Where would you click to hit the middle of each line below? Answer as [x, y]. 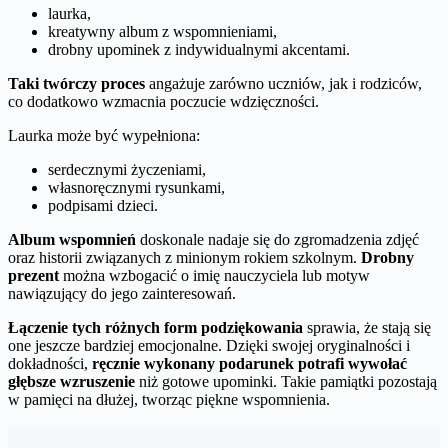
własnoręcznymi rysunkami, [136, 188]
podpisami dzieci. [103, 206]
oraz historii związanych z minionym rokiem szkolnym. [184, 258]
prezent [33, 276]
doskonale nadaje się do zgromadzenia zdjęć [277, 240]
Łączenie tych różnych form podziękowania [155, 328]
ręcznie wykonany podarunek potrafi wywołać [249, 364]
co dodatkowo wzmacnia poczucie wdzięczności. [163, 102]
